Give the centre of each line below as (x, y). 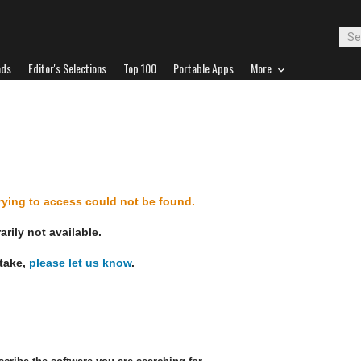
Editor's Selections (67, 68)
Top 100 (140, 68)
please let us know (80, 263)
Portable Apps (203, 68)
